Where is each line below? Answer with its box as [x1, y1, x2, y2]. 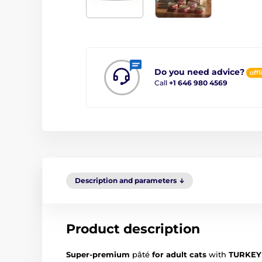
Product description [66, 220, 200, 237]
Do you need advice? [154, 67, 244, 78]
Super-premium [66, 249, 130, 259]
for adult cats [152, 249, 206, 259]
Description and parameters [75, 175, 177, 185]
